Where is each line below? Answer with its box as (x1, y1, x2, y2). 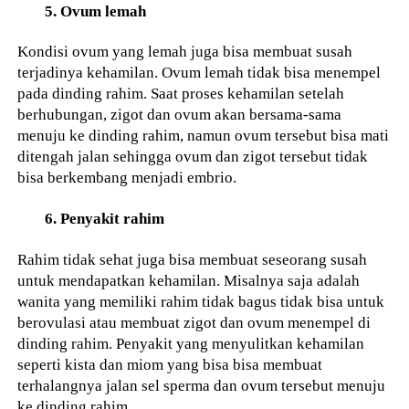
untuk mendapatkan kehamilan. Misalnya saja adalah (17, 270, 361, 289)
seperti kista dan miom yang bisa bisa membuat (17, 354, 323, 373)
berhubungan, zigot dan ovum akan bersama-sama (17, 105, 342, 124)
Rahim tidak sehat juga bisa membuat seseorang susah (17, 249, 368, 268)
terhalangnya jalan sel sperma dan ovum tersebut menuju (17, 375, 386, 394)
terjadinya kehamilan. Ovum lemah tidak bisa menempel (17, 63, 382, 82)
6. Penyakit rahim (45, 209, 165, 228)
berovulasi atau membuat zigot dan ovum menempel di (17, 312, 372, 331)
